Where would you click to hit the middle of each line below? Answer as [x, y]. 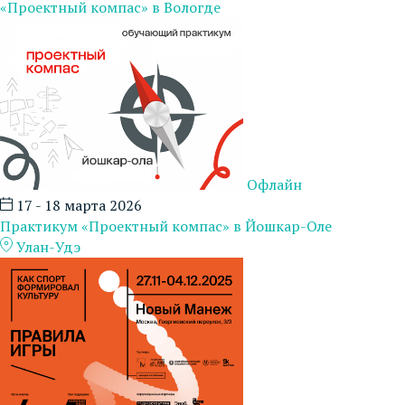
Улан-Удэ [47, 246]
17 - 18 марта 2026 [77, 205]
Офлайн [274, 184]
